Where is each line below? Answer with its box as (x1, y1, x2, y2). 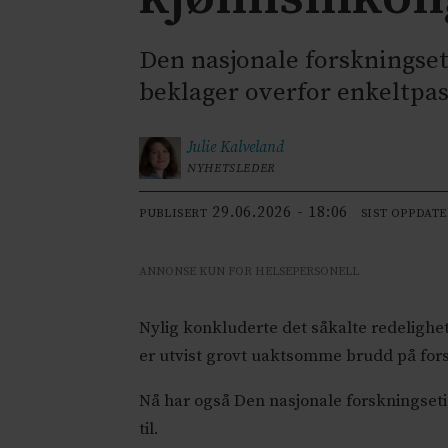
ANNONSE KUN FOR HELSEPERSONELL (139, 264, 360, 280)
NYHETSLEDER (187, 160, 276, 176)
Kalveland (220, 137, 285, 157)
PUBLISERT (139, 206, 208, 222)
